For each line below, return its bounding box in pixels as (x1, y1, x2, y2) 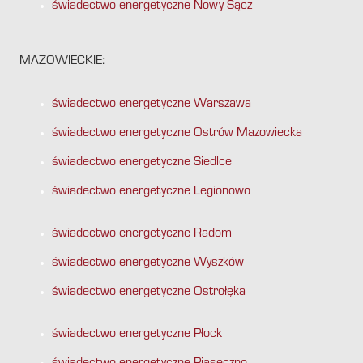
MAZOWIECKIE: (19, 55, 105, 69)
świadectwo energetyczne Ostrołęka (52, 286, 246, 300)
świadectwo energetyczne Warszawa (52, 98, 251, 112)
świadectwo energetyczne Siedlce (52, 156, 232, 170)
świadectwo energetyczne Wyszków (52, 257, 244, 271)
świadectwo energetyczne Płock (52, 328, 222, 342)
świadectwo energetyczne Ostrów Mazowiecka (52, 127, 302, 141)
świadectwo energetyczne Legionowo (52, 186, 250, 199)
